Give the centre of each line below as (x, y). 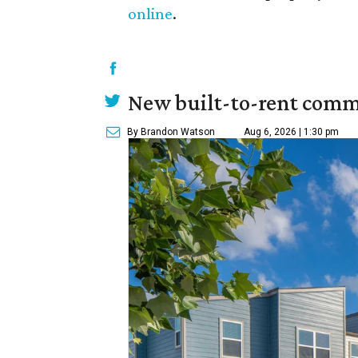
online (150, 13)
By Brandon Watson (171, 131)
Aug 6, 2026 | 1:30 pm (291, 131)
